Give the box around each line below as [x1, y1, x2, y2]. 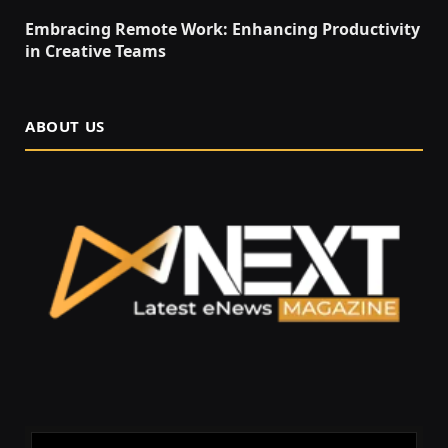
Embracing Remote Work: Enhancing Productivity [25, 17, 420, 40]
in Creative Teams [25, 39, 166, 62]
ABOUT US [25, 115, 105, 136]
